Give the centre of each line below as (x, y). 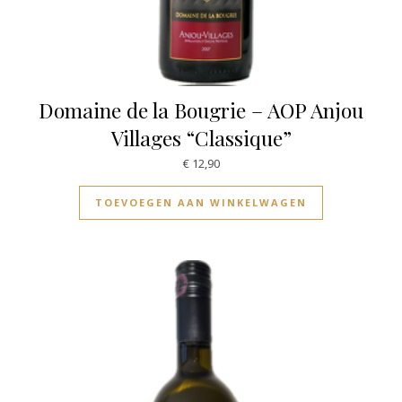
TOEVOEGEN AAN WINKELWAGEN (201, 203)
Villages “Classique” (201, 137)
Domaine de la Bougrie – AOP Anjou (201, 109)
